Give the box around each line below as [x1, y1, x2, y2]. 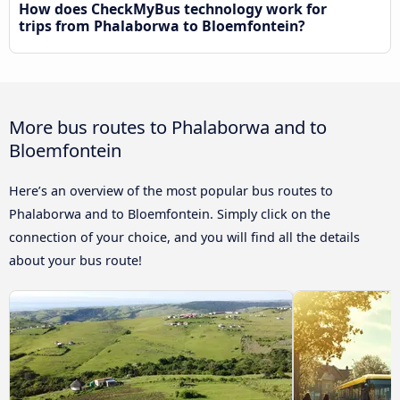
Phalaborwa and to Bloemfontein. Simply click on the [9, 205, 330, 223]
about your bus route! [9, 252, 142, 270]
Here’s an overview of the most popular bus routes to [9, 182, 333, 200]
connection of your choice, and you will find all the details [9, 229, 360, 246]
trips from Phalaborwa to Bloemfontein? [19, 16, 305, 37]
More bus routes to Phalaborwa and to [9, 114, 327, 140]
